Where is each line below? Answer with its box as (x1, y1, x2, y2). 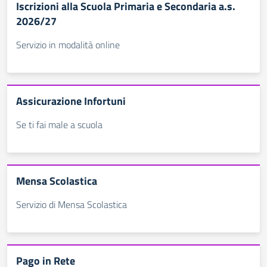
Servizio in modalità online (16, 38, 120, 52)
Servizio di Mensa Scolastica (16, 197, 127, 212)
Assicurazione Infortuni (16, 93, 126, 109)
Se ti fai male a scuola (16, 117, 103, 132)
